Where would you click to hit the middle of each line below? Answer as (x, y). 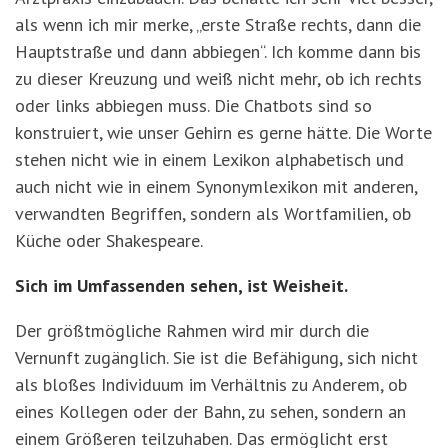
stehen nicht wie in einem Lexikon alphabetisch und (209, 160)
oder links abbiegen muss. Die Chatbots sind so (193, 106)
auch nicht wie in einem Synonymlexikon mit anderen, (216, 187)
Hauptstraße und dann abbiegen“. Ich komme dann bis (218, 52)
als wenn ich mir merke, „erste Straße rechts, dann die (218, 25)
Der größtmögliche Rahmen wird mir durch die (192, 331)
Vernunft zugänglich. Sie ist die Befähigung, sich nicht (216, 358)
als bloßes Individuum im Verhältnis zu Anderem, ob (211, 385)
